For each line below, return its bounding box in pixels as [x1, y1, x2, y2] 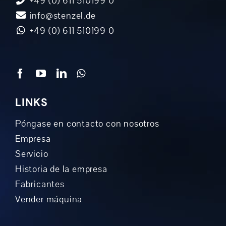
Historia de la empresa [15, 163, 107, 176]
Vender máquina [15, 193, 83, 206]
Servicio [15, 148, 48, 160]
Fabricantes [15, 178, 65, 191]
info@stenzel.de [27, 10, 96, 22]
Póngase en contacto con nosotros [15, 118, 159, 130]
